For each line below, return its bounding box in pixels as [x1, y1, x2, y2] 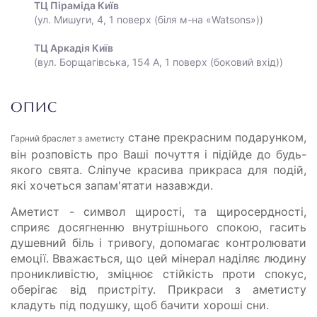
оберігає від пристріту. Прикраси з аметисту [11, 282, 306, 296]
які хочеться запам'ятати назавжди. [11, 178, 213, 192]
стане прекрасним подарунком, [124, 129, 306, 144]
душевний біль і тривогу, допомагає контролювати [11, 235, 306, 250]
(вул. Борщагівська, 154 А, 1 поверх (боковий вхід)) [34, 55, 283, 68]
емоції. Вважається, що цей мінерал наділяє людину [11, 250, 306, 265]
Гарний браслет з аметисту [11, 132, 125, 144]
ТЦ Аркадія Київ [34, 41, 113, 54]
